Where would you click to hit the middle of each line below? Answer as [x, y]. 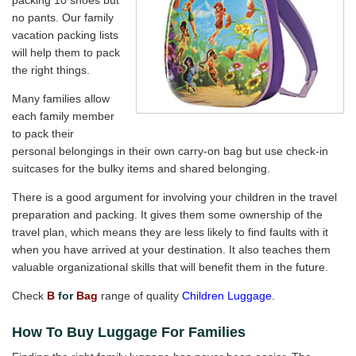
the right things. [51, 70]
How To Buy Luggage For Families [129, 333]
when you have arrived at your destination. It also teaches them [171, 250]
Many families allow [61, 99]
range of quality [140, 296]
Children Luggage [227, 296]
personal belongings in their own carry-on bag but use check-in [170, 151]
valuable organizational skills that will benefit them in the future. [170, 267]
